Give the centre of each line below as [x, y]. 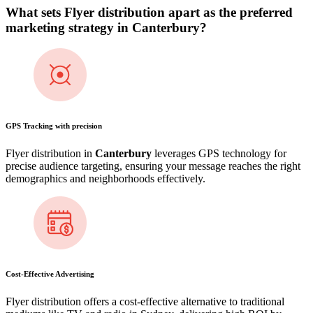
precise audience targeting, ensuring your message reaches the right [153, 166]
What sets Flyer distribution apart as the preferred [149, 12]
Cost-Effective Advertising [50, 274]
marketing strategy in [69, 27]
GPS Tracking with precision [54, 126]
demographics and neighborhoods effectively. [105, 179]
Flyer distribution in [50, 154]
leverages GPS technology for [219, 154]
